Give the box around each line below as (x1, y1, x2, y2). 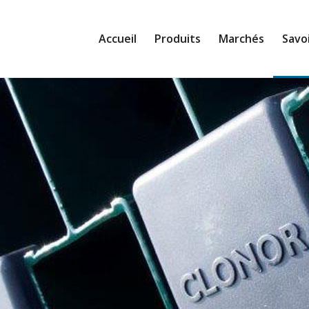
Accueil (99, 31, 137, 46)
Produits (154, 31, 201, 46)
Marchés (219, 31, 264, 46)
